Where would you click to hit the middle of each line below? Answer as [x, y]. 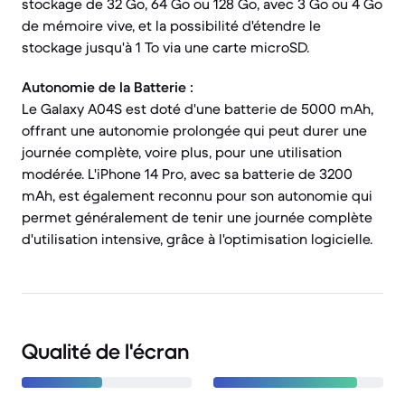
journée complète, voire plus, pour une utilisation [182, 152]
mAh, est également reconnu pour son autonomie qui [197, 195]
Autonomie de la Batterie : [108, 87]
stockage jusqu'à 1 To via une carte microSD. [165, 47]
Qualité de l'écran [105, 352]
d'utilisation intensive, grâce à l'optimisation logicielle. [197, 239]
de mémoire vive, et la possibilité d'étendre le [171, 25]
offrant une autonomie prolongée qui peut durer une [194, 130]
